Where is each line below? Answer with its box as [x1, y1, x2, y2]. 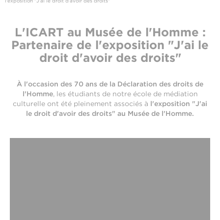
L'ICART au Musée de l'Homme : [14, 25, 206, 39]
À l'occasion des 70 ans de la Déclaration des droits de [17, 80, 203, 88]
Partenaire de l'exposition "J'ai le [11, 38, 209, 52]
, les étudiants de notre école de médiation [53, 90, 198, 98]
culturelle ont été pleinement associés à [13, 100, 150, 108]
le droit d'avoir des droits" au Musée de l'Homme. [26, 110, 194, 117]
